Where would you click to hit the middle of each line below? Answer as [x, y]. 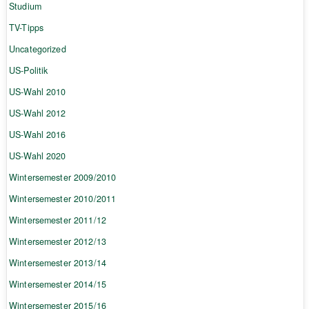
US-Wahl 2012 [37, 113]
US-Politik [28, 71]
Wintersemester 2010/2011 [62, 199]
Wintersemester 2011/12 [58, 220]
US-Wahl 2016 [37, 135]
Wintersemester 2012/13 [58, 242]
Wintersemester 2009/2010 [62, 178]
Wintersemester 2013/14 [58, 263]
